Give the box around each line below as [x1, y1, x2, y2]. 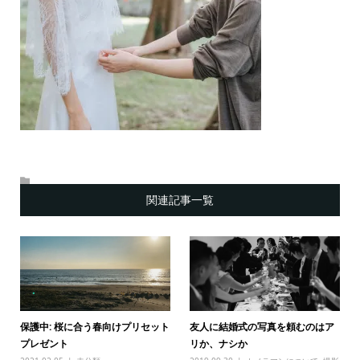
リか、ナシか [190, 337, 248, 351]
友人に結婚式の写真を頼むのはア [190, 320, 335, 334]
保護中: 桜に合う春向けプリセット [19, 320, 170, 334]
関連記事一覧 [146, 192, 214, 207]
